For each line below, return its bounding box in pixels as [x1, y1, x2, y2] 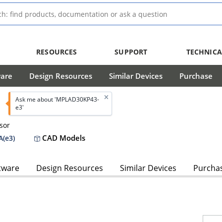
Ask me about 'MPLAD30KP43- [15, 95, 99, 104]
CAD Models [40, 132, 85, 143]
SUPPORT [114, 47, 148, 56]
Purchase [179, 71, 213, 81]
